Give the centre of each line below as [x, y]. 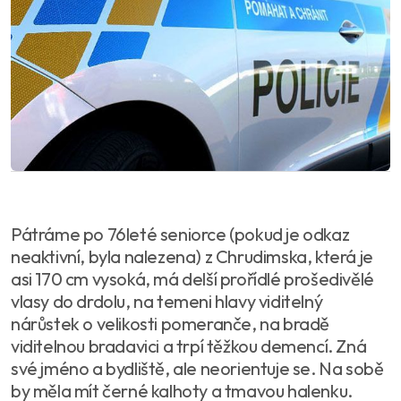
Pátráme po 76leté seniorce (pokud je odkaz [180, 234]
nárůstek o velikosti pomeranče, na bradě [170, 323]
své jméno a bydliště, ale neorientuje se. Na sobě [197, 368]
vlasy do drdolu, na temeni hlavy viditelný [167, 301]
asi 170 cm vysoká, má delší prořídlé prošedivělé [192, 278]
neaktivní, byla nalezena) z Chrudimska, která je [192, 256]
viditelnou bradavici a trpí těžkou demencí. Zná [189, 346]
